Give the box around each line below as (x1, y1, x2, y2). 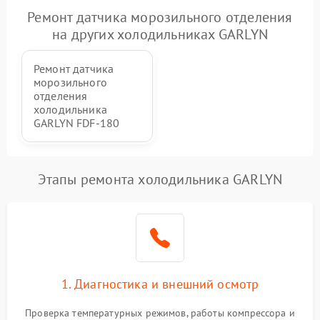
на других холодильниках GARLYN (52, 25, 268, 44)
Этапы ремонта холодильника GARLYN (37, 170, 283, 189)
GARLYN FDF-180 (34, 116, 120, 131)
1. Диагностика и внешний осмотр (61, 276, 259, 293)
